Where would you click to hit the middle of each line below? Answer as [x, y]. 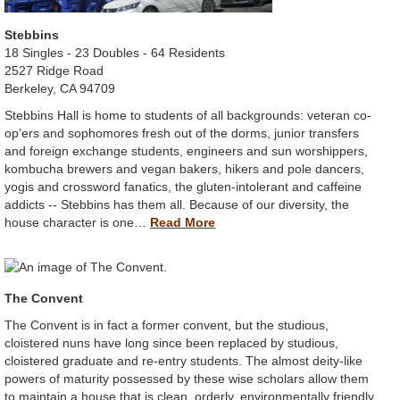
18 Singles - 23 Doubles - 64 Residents [115, 53]
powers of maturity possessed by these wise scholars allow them [187, 379]
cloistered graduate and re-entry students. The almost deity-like [183, 361]
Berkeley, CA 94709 [60, 89]
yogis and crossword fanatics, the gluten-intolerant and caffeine [183, 187]
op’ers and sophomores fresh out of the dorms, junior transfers [182, 133]
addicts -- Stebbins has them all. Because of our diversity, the [177, 205]
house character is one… [77, 223]
